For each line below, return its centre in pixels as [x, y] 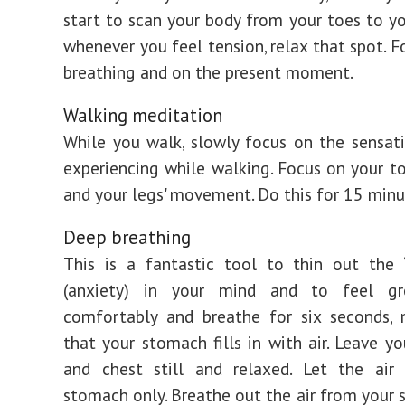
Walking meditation [143, 115]
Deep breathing [127, 237]
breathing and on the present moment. [208, 72]
